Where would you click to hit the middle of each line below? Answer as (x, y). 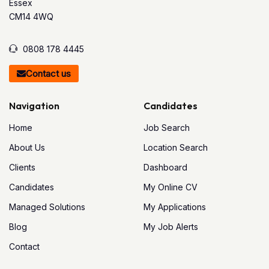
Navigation (34, 105)
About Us (27, 147)
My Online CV (171, 187)
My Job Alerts (171, 226)
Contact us (48, 73)
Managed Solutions (47, 207)
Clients (22, 167)
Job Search (167, 127)
